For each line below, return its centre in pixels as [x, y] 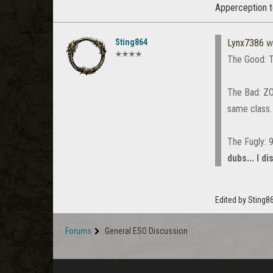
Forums [78, 231]
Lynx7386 [246, 43]
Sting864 [131, 42]
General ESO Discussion [146, 231]
